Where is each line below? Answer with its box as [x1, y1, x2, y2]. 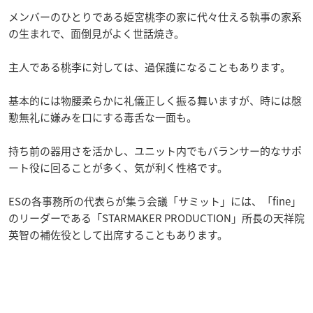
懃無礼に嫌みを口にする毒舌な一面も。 [8, 110, 197, 125]
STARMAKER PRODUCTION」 [102, 210, 242, 226]
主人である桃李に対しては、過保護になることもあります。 [8, 59, 291, 75]
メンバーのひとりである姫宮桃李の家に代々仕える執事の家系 [8, 9, 302, 24]
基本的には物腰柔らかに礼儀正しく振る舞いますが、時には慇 [8, 93, 302, 108]
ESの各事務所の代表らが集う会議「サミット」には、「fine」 [8, 194, 301, 209]
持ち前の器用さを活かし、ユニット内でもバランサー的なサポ [8, 143, 302, 159]
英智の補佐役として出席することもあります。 [8, 227, 228, 242]
